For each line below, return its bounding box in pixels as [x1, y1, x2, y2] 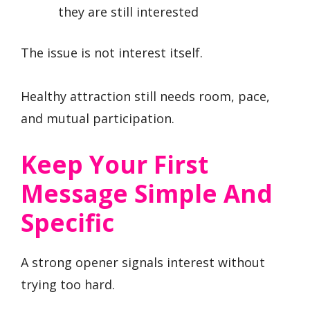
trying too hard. [21, 276, 115, 293]
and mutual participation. [21, 109, 174, 127]
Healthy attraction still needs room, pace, [21, 87, 270, 104]
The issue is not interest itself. [21, 44, 203, 62]
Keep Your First [21, 148, 208, 181]
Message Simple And [21, 177, 273, 210]
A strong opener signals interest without [21, 254, 265, 271]
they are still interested [58, 3, 199, 21]
